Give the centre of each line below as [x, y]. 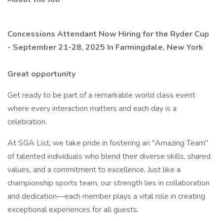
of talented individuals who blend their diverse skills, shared [109, 156]
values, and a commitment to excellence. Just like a [94, 170]
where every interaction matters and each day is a [92, 109]
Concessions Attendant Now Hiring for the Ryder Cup [108, 34]
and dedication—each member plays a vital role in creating [106, 196]
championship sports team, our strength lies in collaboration [109, 183]
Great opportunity [41, 74]
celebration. [27, 122]
